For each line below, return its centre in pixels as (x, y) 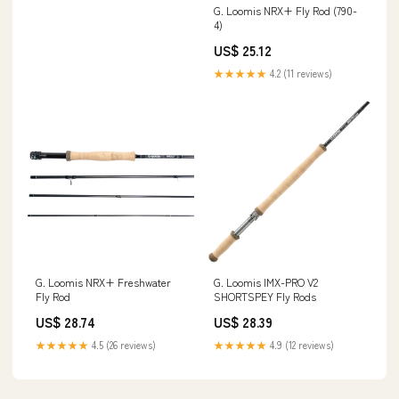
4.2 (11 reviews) (300, 73)
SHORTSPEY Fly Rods (265, 296)
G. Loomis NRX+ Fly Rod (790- (285, 10)
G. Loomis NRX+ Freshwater (103, 281)
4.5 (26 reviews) (122, 344)
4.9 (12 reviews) (301, 344)
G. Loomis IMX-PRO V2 (266, 281)
